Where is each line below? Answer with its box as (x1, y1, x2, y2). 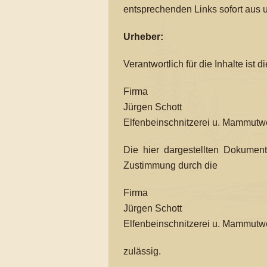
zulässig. (123, 246, 161, 256)
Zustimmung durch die (123, 160, 218, 170)
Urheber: (123, 32, 163, 42)
